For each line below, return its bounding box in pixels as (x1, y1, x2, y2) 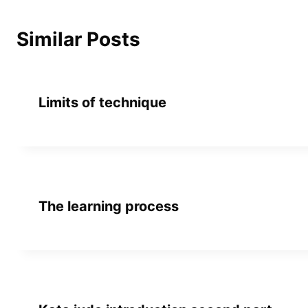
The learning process (38, 197, 179, 214)
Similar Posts (16, 27, 140, 51)
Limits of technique (38, 93, 166, 111)
